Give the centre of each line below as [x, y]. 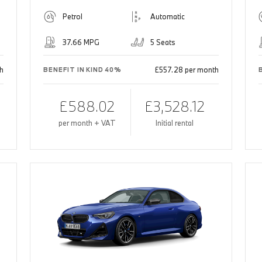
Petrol [73, 17]
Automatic [167, 17]
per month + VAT [87, 123]
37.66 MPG [81, 42]
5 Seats [163, 42]
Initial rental [175, 123]
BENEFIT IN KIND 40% [82, 70]
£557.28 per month [187, 70]
